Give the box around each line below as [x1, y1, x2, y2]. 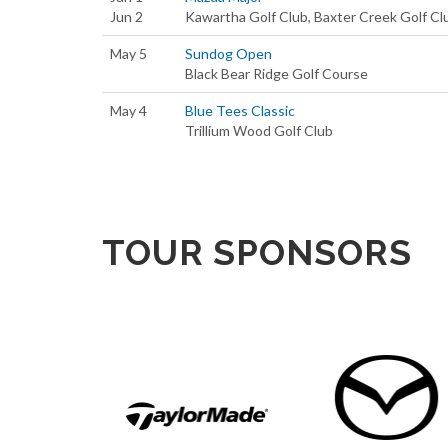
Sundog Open [185, 45, 272, 62]
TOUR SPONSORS [102, 232, 412, 273]
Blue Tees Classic [185, 102, 295, 119]
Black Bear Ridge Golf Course [185, 65, 368, 82]
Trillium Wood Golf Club [185, 122, 333, 139]
